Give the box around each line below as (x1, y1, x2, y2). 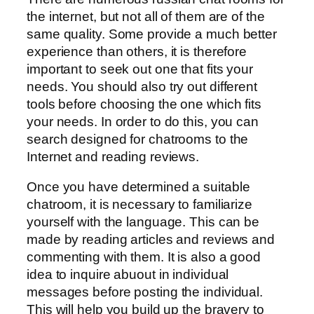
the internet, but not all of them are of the (27, 8, 265, 24)
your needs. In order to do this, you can (27, 114, 259, 129)
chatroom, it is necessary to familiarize (27, 197, 252, 212)
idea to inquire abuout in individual (27, 267, 229, 282)
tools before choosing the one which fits (27, 96, 261, 111)
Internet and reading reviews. (27, 149, 200, 164)
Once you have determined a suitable (27, 179, 250, 195)
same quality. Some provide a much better (27, 26, 277, 41)
